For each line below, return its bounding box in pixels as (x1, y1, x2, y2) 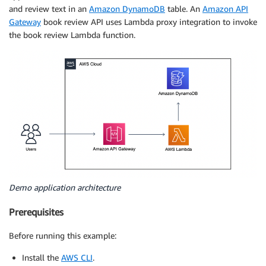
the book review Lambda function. (9, 29, 135, 40)
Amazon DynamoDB (89, 3, 165, 14)
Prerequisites (9, 205, 64, 218)
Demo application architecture (9, 182, 121, 193)
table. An (165, 3, 202, 14)
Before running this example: (9, 230, 116, 240)
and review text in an (9, 3, 89, 14)
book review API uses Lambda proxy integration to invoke (41, 16, 257, 27)
